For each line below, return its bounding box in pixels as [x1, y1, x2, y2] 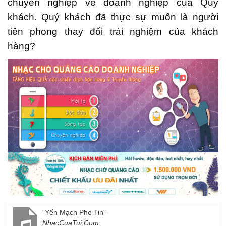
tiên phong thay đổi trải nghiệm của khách [8, 26, 218, 37]
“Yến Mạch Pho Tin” [42, 208, 106, 217]
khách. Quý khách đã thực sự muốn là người [8, 12, 218, 22]
